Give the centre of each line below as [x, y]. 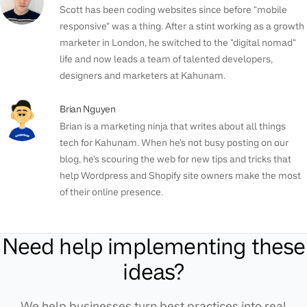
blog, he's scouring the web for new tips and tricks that [176, 159]
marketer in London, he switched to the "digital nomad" [178, 43]
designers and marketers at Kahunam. [143, 76]
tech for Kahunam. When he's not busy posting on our [174, 143]
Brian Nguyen [88, 109]
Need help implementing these [153, 247]
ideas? [153, 272]
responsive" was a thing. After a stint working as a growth [182, 26]
